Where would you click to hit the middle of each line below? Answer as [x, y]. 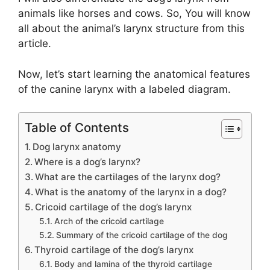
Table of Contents [77, 127]
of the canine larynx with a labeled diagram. [124, 89]
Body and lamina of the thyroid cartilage [133, 264]
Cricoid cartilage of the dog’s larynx [114, 207]
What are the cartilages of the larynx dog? [128, 177]
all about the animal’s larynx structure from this [131, 28]
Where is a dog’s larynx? [88, 162]
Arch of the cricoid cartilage [109, 221]
